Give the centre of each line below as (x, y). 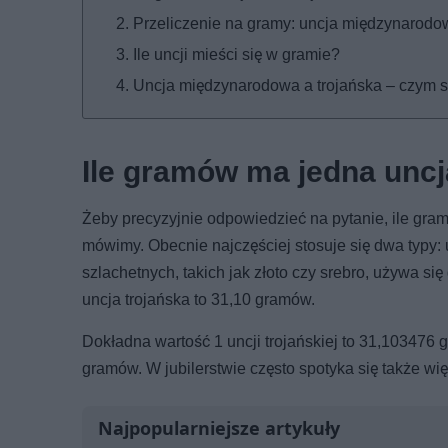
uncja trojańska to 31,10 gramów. (198, 299)
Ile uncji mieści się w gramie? (236, 54)
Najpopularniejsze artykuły (219, 427)
